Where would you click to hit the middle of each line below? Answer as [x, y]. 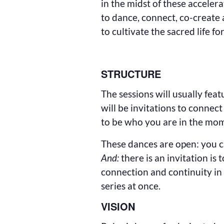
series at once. [131, 186]
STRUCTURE [131, 74]
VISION [118, 206]
